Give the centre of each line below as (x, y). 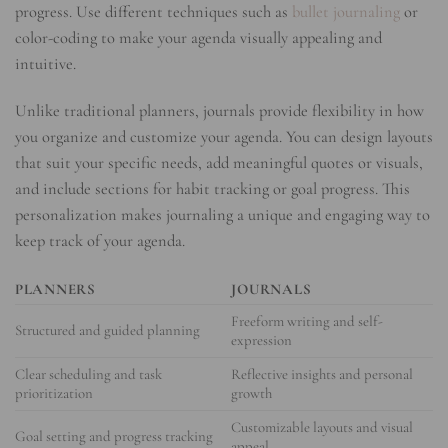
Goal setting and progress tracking (114, 436)
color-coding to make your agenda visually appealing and (198, 37)
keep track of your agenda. (100, 241)
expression (262, 340)
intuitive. (45, 63)
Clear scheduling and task (88, 374)
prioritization (54, 393)
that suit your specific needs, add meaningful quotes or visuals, (219, 163)
